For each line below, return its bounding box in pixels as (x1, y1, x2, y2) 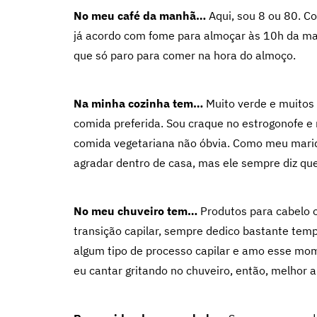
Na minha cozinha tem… (74, 96, 203, 110)
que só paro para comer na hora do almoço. (74, 48, 296, 62)
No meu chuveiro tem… (74, 204, 197, 218)
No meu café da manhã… (74, 8, 206, 23)
